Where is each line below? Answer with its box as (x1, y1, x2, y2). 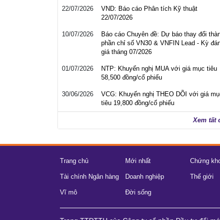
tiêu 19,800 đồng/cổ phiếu (101, 99, 174, 107)
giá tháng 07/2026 (101, 48, 152, 55)
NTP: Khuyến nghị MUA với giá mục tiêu (101, 65, 217, 72)
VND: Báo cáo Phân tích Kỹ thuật (101, 5, 197, 12)
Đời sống (125, 189, 151, 196)
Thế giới (190, 173, 214, 180)
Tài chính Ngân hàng (60, 173, 119, 180)
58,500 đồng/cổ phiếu (101, 74, 162, 81)
